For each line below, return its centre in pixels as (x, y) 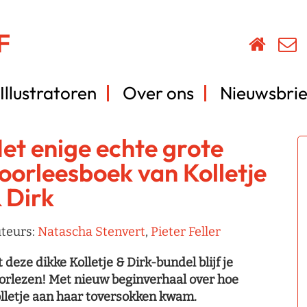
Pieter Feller (186, 232)
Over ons (158, 93)
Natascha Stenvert (91, 232)
